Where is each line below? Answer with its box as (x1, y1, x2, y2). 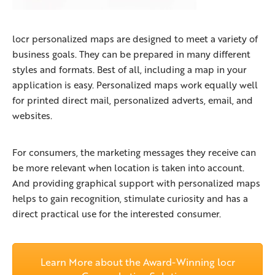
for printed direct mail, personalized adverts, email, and (12, 93, 253, 107)
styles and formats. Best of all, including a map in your (12, 63, 247, 77)
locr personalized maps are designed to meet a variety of (12, 32, 258, 46)
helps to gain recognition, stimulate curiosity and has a (12, 192, 248, 206)
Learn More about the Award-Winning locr (40, 255, 235, 269)
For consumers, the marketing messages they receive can (12, 145, 256, 160)
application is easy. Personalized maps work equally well (12, 78, 258, 92)
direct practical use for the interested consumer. (12, 207, 221, 221)
